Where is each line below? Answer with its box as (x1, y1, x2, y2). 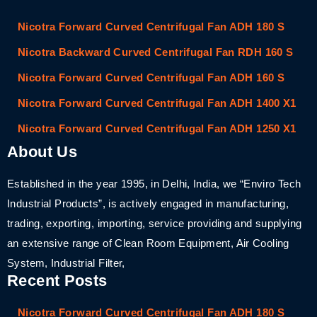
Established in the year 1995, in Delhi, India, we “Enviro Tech (7, 177, 301, 190)
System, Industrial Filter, (7, 256, 125, 269)
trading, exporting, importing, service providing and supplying (7, 217, 302, 229)
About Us (7, 142, 77, 161)
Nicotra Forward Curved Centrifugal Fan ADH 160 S (18, 71, 284, 83)
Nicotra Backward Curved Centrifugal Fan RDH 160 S (18, 45, 294, 58)
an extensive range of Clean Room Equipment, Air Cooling (7, 236, 289, 249)
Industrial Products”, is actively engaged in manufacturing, (7, 197, 289, 209)
